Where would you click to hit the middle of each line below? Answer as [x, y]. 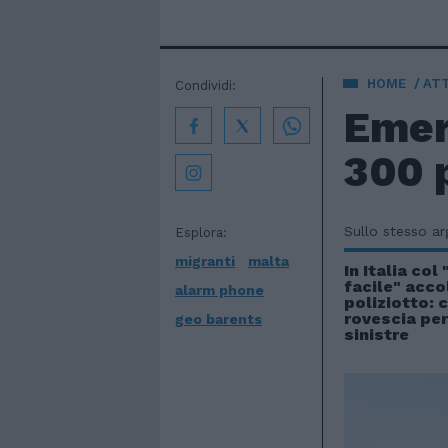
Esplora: [201, 232]
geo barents [218, 319]
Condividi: [205, 85]
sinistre [376, 334]
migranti [205, 261]
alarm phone [219, 290]
